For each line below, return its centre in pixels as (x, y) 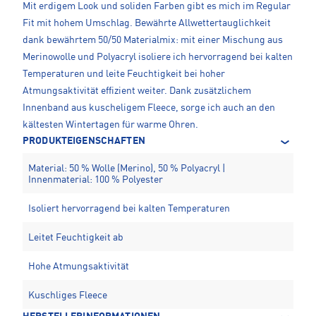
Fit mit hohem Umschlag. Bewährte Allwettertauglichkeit (147, 23)
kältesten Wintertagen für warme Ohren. (110, 124)
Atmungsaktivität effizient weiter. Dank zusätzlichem (137, 91)
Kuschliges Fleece (68, 295)
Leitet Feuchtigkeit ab (76, 237)
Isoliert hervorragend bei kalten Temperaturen (129, 208)
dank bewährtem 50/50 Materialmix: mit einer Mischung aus (153, 40)
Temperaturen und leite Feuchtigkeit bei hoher (124, 74)
